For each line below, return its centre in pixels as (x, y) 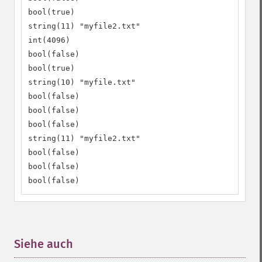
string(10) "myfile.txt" (82, 82)
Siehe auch (44, 244)
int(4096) (49, 40)
